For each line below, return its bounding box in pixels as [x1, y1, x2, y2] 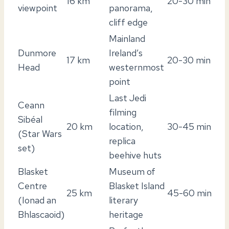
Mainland [109, 32, 145, 44]
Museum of [109, 165, 155, 177]
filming [109, 106, 136, 118]
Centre [18, 179, 47, 192]
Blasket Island [109, 179, 165, 192]
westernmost [109, 61, 164, 73]
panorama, [109, 2, 153, 14]
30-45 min [167, 120, 211, 132]
